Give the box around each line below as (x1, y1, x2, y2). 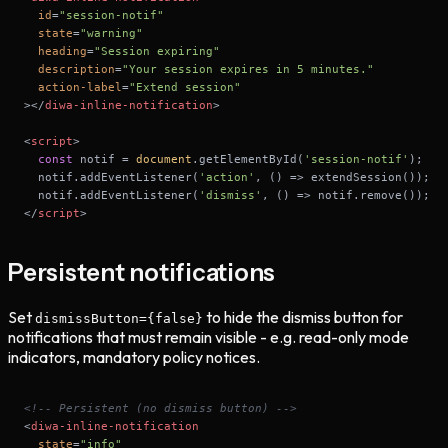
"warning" (80, 25, 143, 40)
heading (38, 43, 87, 58)
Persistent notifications (8, 257, 276, 287)
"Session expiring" (94, 43, 220, 58)
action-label (38, 79, 122, 94)
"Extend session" (129, 79, 241, 94)
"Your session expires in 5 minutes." (122, 61, 374, 76)
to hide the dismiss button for (203, 306, 403, 327)
